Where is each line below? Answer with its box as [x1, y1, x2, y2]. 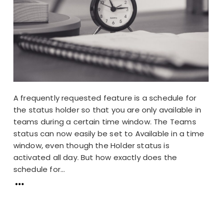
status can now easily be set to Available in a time [13, 128, 205, 139]
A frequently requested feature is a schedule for [13, 92, 197, 103]
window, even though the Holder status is [13, 140, 169, 151]
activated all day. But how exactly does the [13, 152, 177, 163]
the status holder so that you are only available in [13, 104, 201, 115]
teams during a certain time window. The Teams [13, 116, 196, 127]
